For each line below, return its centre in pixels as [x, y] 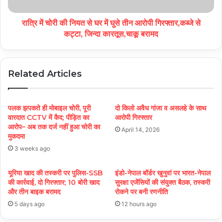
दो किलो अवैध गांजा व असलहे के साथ [161, 108]
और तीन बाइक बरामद [34, 192]
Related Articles [45, 74]
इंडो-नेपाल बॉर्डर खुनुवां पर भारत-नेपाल [163, 173]
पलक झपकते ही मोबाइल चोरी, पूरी [49, 108]
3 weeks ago [32, 149]
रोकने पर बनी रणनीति [141, 192]
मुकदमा [16, 137]
